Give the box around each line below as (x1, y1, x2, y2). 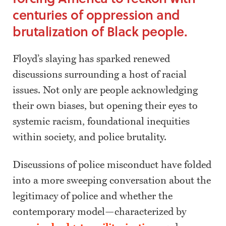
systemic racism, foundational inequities (13, 116, 190, 128)
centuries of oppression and (13, 5, 180, 25)
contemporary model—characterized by (13, 206, 186, 218)
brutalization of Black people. (13, 21, 191, 41)
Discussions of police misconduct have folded (13, 159, 211, 172)
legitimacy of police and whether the (13, 190, 173, 203)
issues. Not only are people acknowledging (13, 84, 198, 97)
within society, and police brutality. (13, 131, 169, 144)
